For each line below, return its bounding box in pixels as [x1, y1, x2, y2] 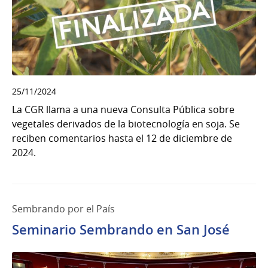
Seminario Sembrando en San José [12, 220, 230, 239]
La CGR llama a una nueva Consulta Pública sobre [12, 102, 234, 116]
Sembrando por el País [12, 202, 115, 215]
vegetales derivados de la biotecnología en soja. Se [12, 117, 240, 130]
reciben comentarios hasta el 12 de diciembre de [12, 131, 232, 145]
